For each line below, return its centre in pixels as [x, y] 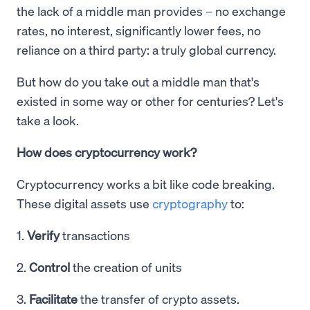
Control [49, 267]
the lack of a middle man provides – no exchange [151, 11]
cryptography [190, 203]
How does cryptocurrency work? [107, 152]
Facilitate [53, 299]
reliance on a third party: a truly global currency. [148, 50]
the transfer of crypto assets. [158, 299]
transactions [95, 235]
